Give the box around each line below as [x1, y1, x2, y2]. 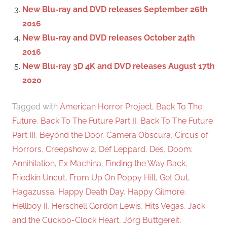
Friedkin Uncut [12, 172, 65, 182]
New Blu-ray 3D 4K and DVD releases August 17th [22, 61, 215, 71]
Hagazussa [12, 186, 54, 197]
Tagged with [12, 101, 60, 111]
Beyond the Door [40, 130, 102, 140]
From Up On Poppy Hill [69, 172, 156, 182]
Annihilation [12, 158, 55, 168]
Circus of [175, 130, 208, 140]
